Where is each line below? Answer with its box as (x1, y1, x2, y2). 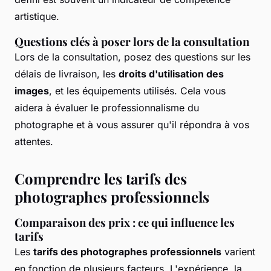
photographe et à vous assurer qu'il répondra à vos (15, 119, 249, 131)
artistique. (15, 10, 59, 23)
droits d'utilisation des (119, 68, 224, 80)
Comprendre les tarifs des (15, 169, 187, 189)
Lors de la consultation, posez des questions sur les (15, 51, 250, 64)
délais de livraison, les (15, 68, 119, 80)
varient (221, 246, 255, 258)
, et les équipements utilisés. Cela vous (49, 85, 226, 97)
